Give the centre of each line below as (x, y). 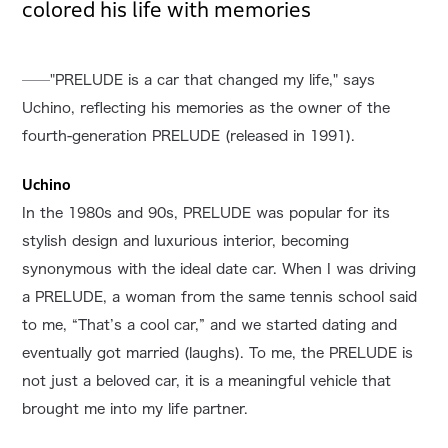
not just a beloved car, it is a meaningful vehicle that (207, 381)
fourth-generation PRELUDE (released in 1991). (189, 136)
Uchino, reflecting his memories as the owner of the (206, 108)
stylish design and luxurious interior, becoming (186, 241)
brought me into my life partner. (135, 409)
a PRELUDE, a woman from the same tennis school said (220, 297)
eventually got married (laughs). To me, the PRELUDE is (218, 353)
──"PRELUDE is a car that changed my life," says (199, 80)
